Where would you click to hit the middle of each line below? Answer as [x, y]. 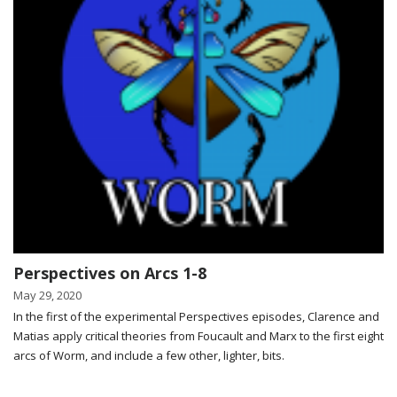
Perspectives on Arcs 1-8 [110, 272]
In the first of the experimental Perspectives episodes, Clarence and [196, 316]
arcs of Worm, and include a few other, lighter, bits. [149, 355]
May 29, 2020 [47, 295]
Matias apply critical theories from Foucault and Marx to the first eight [198, 335]
